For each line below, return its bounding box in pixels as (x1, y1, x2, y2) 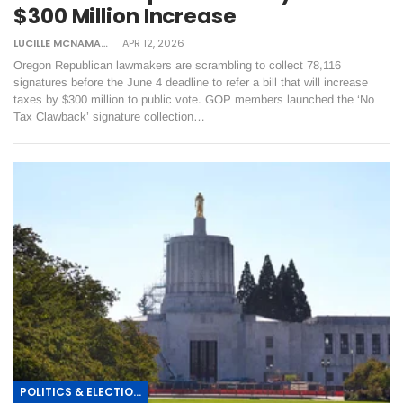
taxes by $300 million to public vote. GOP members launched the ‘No (13, 93, 374, 107)
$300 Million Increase (13, 2, 237, 31)
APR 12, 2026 (122, 36, 184, 51)
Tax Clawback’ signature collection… (13, 110, 205, 124)
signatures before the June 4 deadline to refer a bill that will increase (13, 76, 368, 90)
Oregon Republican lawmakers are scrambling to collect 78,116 (13, 58, 341, 73)
